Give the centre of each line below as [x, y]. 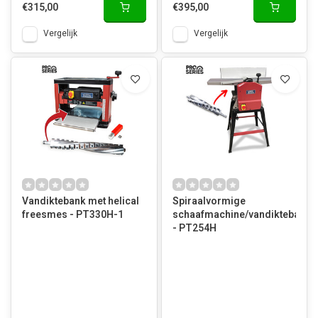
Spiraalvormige [209, 201]
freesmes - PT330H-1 [73, 215]
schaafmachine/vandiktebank [241, 215]
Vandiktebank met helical [81, 201]
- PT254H [194, 228]
